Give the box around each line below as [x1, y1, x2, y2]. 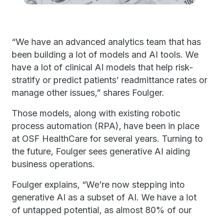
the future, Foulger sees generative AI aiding [12, 146, 190, 156]
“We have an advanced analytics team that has [12, 36, 201, 47]
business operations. [12, 158, 95, 169]
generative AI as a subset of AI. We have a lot [12, 192, 197, 202]
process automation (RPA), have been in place [12, 120, 199, 131]
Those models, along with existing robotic [12, 108, 180, 118]
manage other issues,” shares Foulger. [12, 87, 164, 98]
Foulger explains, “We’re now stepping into [12, 179, 185, 190]
